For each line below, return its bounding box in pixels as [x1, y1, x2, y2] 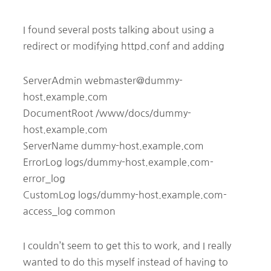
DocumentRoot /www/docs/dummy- [23, 108, 191, 118]
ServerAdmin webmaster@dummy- [23, 75, 183, 85]
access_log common [23, 206, 116, 216]
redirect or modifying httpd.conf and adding [23, 41, 224, 51]
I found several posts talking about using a [23, 24, 214, 34]
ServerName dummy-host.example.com [23, 140, 204, 151]
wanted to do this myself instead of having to [23, 256, 228, 267]
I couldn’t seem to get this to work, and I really [23, 240, 231, 250]
